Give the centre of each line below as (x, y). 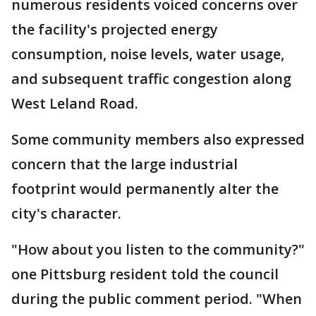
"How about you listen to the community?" (158, 249)
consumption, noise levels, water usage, (148, 54)
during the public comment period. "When (157, 299)
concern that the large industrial (124, 164)
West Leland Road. (75, 103)
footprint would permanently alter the (145, 189)
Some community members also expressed (158, 139)
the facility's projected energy (115, 29)
